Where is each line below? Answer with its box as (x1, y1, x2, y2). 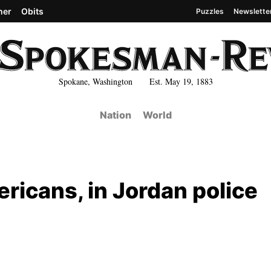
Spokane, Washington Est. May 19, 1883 (58, 75, 213, 87)
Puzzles (196, 6, 224, 16)
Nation (99, 109, 131, 121)
